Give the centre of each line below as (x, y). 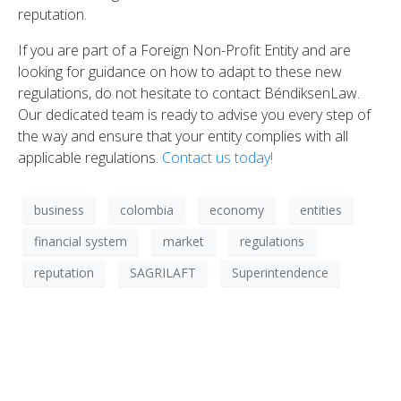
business (59, 210)
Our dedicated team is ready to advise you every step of (194, 114)
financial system (81, 242)
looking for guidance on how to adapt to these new (180, 71)
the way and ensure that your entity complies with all (183, 136)
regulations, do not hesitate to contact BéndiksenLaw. (189, 93)
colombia (147, 210)
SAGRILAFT (163, 273)
